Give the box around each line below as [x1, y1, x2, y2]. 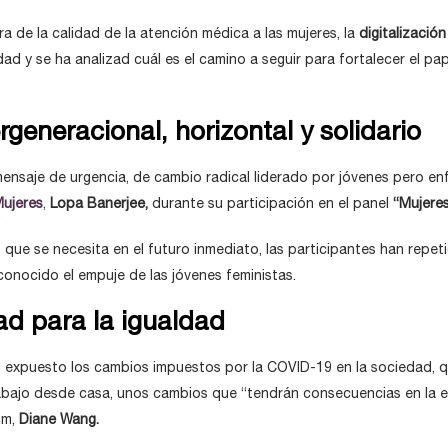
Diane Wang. [19, 411, 103, 427]
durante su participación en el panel [148, 195, 393, 211]
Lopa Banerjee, [50, 195, 148, 211]
